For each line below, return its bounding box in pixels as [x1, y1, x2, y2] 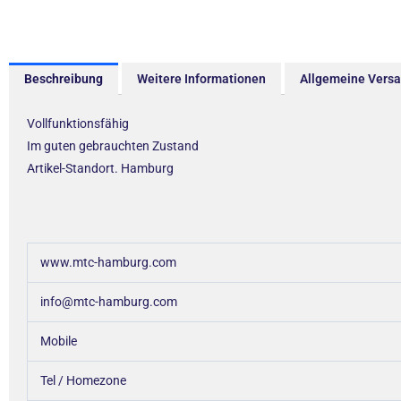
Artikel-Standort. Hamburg [27, 161, 174, 176]
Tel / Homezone [40, 373, 142, 388]
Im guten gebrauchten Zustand [27, 139, 199, 154]
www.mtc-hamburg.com [40, 255, 176, 270]
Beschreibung [23, 72, 103, 87]
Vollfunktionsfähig [27, 116, 129, 132]
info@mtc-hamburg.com [40, 294, 177, 310]
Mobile [40, 334, 77, 349]
